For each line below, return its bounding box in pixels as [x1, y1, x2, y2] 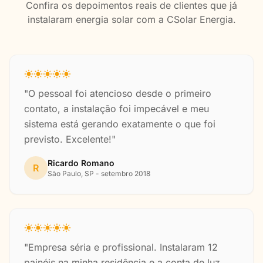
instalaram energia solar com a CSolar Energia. [27, 14, 236, 25]
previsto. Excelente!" [24, 133, 116, 145]
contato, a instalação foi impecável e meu [24, 103, 209, 114]
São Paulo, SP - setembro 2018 [48, 169, 150, 178]
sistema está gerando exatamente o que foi [24, 118, 215, 130]
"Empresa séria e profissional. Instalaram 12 [24, 241, 218, 253]
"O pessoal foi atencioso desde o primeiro [24, 87, 211, 99]
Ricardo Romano [48, 158, 114, 168]
